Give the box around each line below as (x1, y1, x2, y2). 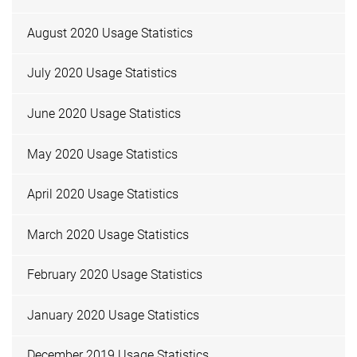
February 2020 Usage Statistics (27, 267, 203, 283)
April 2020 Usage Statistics (27, 186, 179, 202)
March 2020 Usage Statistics (27, 226, 190, 242)
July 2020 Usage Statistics (27, 65, 178, 81)
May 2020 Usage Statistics (27, 146, 178, 162)
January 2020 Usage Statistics (27, 307, 200, 323)
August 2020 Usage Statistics (27, 25, 194, 41)
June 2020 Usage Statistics (27, 105, 182, 121)
